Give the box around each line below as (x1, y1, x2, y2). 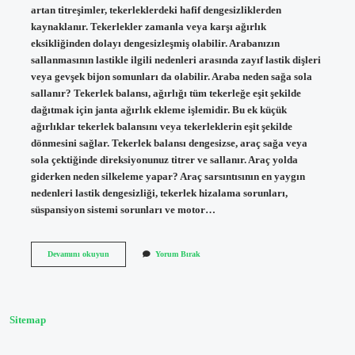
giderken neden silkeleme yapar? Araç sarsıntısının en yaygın (30, 170, 305, 182)
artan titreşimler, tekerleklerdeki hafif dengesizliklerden (30, 4, 281, 16)
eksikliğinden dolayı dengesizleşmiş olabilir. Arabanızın (30, 37, 280, 49)
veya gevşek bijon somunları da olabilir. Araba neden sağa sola (30, 71, 312, 82)
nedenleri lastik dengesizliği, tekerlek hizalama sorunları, (30, 187, 288, 199)
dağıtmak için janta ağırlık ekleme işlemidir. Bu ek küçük (30, 104, 287, 116)
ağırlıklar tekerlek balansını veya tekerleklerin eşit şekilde (30, 120, 292, 132)
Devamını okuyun (47, 249, 109, 258)
